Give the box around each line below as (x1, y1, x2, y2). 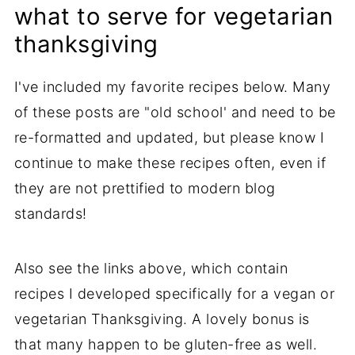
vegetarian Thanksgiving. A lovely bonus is (13, 311, 310, 328)
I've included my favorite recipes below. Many (13, 78, 331, 96)
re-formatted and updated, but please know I (13, 129, 325, 147)
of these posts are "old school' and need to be (13, 104, 336, 121)
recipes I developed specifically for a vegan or (13, 285, 335, 303)
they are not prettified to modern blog (13, 180, 276, 197)
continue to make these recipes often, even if (13, 155, 326, 172)
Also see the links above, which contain (13, 260, 288, 277)
